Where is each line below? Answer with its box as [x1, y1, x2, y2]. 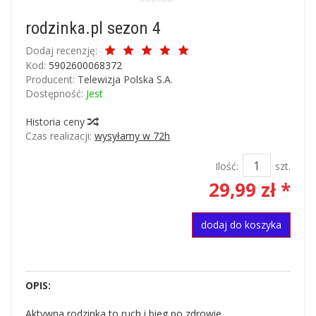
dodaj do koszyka [201, 218, 281, 231]
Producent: [25, 73, 75, 86]
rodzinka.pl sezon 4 [25, 18, 161, 38]
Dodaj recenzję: [25, 44, 97, 57]
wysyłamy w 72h [95, 129, 170, 142]
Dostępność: [25, 87, 83, 100]
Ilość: [215, 159, 238, 173]
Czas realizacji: [25, 129, 92, 142]
